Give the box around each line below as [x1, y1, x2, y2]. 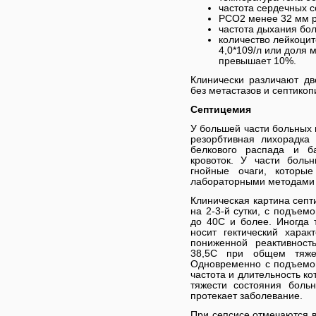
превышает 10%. [219, 55, 296, 66]
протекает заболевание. [190, 290, 303, 301]
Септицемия [190, 104, 251, 115]
